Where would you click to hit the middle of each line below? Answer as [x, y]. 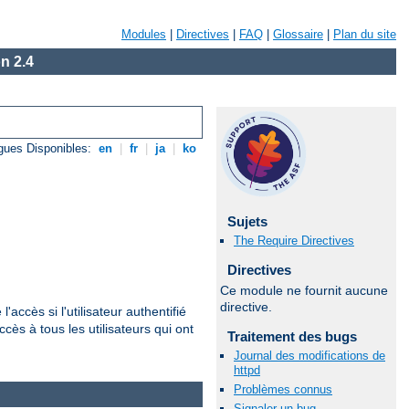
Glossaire [298, 34]
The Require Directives [294, 241]
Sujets [247, 221]
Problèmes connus [283, 390]
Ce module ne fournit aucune [304, 290]
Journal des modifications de [309, 355]
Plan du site [365, 34]
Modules [144, 34]
